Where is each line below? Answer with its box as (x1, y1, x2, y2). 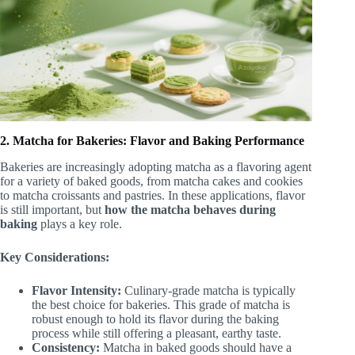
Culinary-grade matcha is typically (121, 284, 296, 298)
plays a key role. (37, 217, 122, 231)
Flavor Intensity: (32, 284, 121, 298)
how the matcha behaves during (105, 203, 276, 217)
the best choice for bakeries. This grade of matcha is (32, 298, 290, 312)
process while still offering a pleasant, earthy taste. (32, 326, 281, 341)
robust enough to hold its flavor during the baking (32, 312, 279, 326)
